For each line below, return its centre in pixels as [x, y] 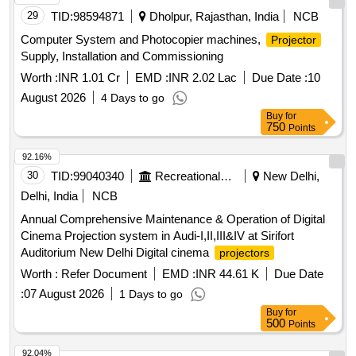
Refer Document [103, 274]
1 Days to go [151, 294]
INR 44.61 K [227, 274]
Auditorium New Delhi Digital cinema [116, 253]
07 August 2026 [64, 294]
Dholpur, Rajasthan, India [213, 17]
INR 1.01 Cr [89, 78]
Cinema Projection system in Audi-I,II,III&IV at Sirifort [157, 236]
